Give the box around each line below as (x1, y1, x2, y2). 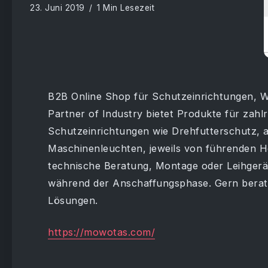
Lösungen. (48, 194, 98, 206)
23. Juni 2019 (30, 2, 85, 13)
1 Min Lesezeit (94, 2, 154, 13)
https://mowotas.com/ (48, 226, 155, 238)
